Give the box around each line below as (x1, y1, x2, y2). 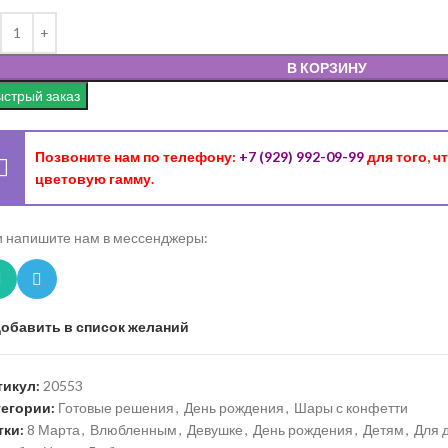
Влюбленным (90, 421, 177, 439)
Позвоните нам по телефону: (35, 147, 239, 165)
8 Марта (27, 421, 80, 439)
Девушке (187, 421, 243, 439)
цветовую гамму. (35, 169, 154, 187)
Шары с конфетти (294, 399, 408, 417)
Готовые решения (58, 399, 174, 417)
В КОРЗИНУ (287, 58, 367, 76)
